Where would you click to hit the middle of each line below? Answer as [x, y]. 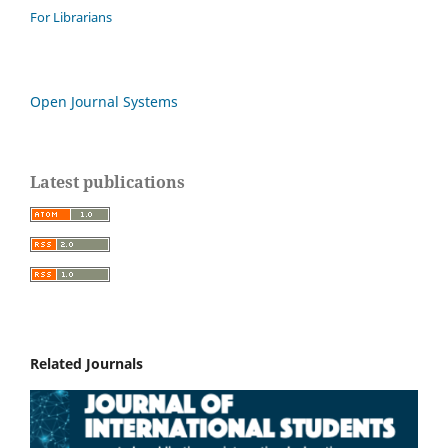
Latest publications [107, 182]
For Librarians [71, 17]
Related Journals [86, 363]
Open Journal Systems [104, 102]
